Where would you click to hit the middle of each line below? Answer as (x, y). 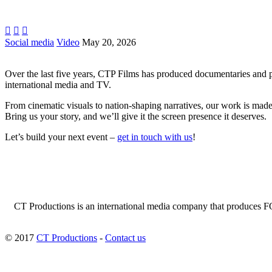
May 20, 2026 (109, 42)
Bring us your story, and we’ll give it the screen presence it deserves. (136, 116)
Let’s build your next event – (61, 137)
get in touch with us (155, 137)
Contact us (125, 238)
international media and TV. (58, 85)
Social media (29, 42)
